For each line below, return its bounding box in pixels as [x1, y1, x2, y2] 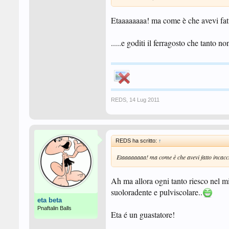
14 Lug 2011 [129, 97, 159, 103]
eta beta [37, 196, 62, 204]
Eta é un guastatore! [111, 209, 175, 220]
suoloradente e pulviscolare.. [111, 187, 202, 197]
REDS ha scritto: [116, 138, 158, 144]
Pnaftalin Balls [37, 205, 72, 211]
